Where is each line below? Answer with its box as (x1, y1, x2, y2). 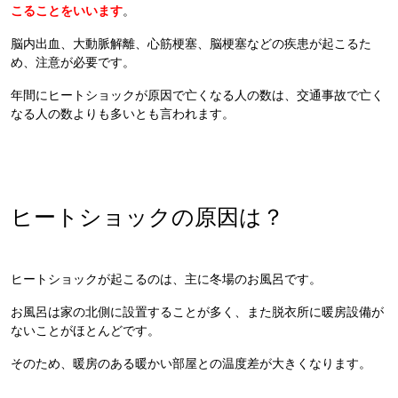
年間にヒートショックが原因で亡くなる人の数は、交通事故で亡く (11, 88, 384, 103)
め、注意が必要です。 (11, 55, 135, 70)
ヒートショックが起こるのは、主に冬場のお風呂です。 (11, 272, 322, 287)
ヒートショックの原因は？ (11, 204, 284, 230)
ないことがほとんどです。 (11, 323, 160, 338)
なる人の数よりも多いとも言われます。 (11, 107, 235, 122)
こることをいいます (11, 4, 123, 19)
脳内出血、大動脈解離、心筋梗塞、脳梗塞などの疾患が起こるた (11, 36, 371, 52)
